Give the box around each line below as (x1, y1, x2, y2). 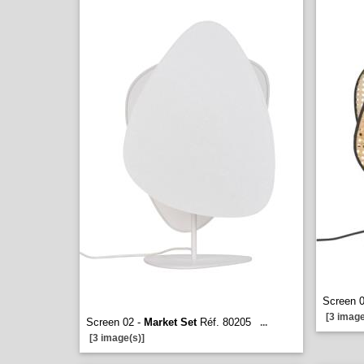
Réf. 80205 (197, 316, 251, 328)
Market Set (144, 316, 197, 328)
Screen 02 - (86, 316, 144, 328)
